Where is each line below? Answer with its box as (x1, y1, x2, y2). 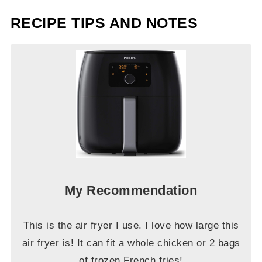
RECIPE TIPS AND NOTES (10, 15, 198, 31)
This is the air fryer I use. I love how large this (23, 220, 239, 232)
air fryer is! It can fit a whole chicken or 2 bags (22, 237, 240, 249)
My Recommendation (64, 183, 198, 198)
